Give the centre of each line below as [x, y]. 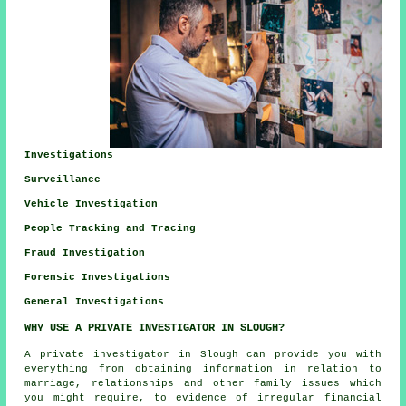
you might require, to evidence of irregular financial [203, 397]
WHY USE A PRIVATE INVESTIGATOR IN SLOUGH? [155, 328]
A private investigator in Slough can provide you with [203, 354]
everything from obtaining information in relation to [203, 368]
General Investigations [95, 301]
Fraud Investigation [85, 252]
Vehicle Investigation [92, 203]
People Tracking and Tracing [111, 228]
